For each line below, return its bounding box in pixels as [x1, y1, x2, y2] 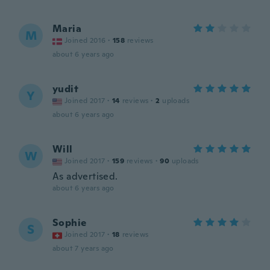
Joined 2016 [64, 36, 106, 45]
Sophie [52, 216, 87, 229]
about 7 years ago [52, 243, 114, 253]
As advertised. [52, 170, 118, 183]
